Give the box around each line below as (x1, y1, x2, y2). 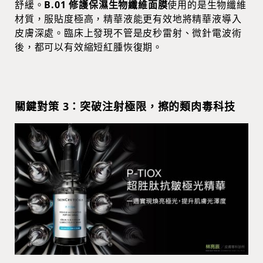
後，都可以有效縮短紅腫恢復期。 (15, 40, 163, 53)
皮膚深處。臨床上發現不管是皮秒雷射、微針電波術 (15, 26, 242, 39)
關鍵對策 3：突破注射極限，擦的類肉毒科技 (15, 99, 235, 113)
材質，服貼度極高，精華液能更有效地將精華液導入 (15, 12, 242, 25)
